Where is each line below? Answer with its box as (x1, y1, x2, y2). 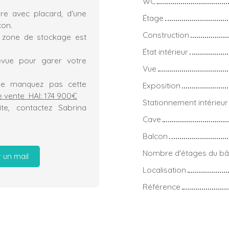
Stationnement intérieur (143, 97, 228, 107)
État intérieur (143, 46, 188, 57)
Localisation (143, 164, 186, 175)
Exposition (143, 80, 180, 90)
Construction (143, 29, 189, 40)
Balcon (143, 130, 168, 141)
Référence (143, 181, 180, 192)
